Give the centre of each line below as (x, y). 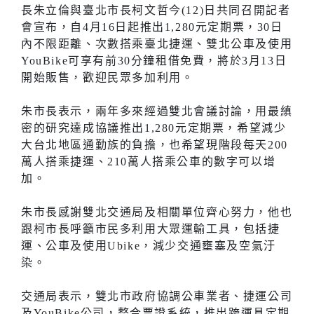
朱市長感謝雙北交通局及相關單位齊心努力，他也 (157, 212)
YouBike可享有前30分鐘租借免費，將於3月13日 (154, 60)
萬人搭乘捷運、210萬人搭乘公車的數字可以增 (149, 161)
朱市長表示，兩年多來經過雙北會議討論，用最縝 (157, 111)
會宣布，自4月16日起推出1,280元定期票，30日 (152, 27)
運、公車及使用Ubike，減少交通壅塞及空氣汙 (149, 245)
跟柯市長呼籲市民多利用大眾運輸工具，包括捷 (151, 228)
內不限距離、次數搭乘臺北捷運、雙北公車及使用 (157, 43)
